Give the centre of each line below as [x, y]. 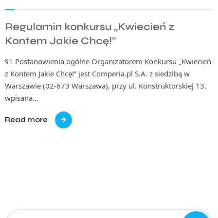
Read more [26, 120]
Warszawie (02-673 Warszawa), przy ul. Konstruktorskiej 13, [106, 86]
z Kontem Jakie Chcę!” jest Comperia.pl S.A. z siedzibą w [97, 74]
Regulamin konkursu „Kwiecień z [90, 27]
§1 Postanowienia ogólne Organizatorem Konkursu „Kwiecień [108, 62]
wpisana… [22, 98]
